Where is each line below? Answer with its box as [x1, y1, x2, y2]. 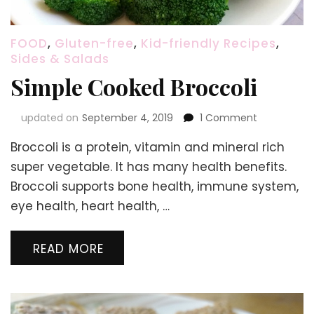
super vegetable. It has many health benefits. [11, 158, 287, 176]
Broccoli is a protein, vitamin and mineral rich [11, 139, 285, 156]
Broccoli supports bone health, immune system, [11, 178, 299, 196]
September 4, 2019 [82, 111, 173, 125]
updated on [21, 111, 78, 125]
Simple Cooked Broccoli [11, 71, 257, 102]
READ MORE [33, 240, 104, 258]
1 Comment [200, 111, 257, 125]
